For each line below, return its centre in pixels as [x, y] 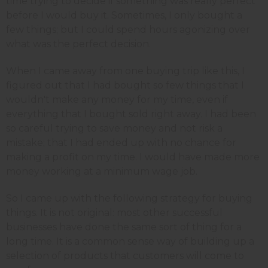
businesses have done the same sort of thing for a [124, 227]
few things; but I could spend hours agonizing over [128, 29]
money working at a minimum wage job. [102, 171]
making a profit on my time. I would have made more [133, 157]
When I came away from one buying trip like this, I [125, 71]
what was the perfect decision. [78, 44]
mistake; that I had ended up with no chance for [121, 142]
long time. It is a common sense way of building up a [130, 241]
